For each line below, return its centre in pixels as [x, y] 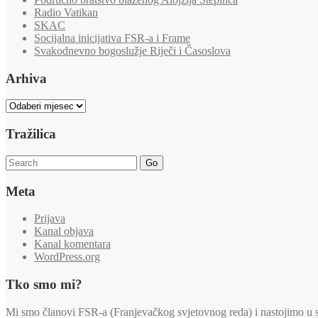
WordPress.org [67, 257]
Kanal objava [64, 231]
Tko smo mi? [44, 284]
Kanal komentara [72, 244]
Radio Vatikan [66, 12]
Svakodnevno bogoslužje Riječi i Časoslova [132, 50]
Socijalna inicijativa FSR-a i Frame [112, 38]
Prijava [50, 219]
